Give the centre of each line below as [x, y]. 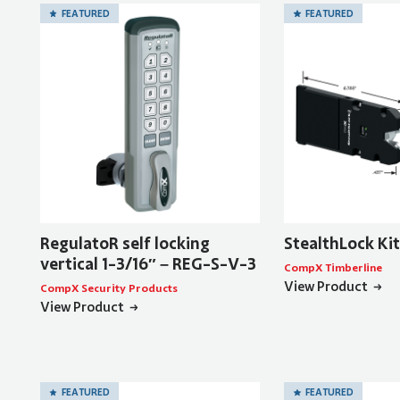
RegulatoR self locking [125, 244]
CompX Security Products [108, 289]
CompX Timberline [333, 268]
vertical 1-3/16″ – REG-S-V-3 [148, 265]
